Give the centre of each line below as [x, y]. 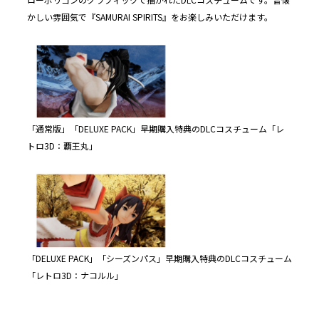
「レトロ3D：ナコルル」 [75, 275]
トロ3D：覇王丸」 [62, 146]
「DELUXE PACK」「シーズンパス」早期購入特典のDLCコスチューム [159, 258]
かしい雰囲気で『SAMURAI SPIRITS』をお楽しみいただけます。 [150, 16]
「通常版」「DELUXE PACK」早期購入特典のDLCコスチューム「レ [156, 129]
